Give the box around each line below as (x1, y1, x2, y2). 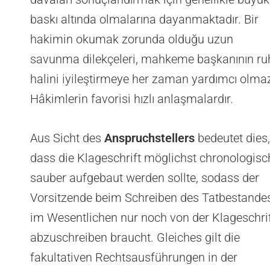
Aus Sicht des (30, 131, 104, 146)
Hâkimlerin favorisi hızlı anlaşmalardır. (30, 92, 233, 107)
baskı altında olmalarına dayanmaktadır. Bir (30, 12, 259, 27)
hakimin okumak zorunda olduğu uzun (30, 32, 233, 47)
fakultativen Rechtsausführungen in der (30, 250, 237, 265)
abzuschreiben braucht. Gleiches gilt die (30, 230, 240, 245)
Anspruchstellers (104, 131, 195, 146)
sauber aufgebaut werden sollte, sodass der (30, 171, 259, 186)
